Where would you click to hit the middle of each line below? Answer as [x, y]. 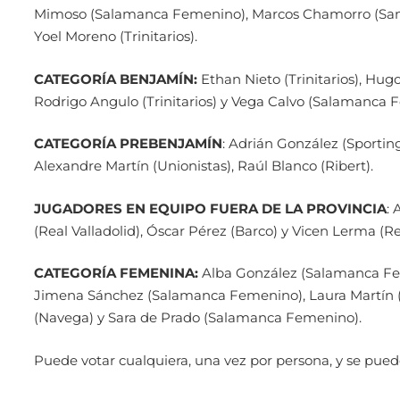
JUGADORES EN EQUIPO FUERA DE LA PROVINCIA [210, 208]
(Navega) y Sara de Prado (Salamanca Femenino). [197, 318]
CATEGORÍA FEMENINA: [116, 273]
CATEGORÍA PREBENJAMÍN [128, 144]
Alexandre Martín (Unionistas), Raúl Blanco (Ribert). [203, 166]
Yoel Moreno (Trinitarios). [115, 37]
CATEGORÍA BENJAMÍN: [115, 79]
